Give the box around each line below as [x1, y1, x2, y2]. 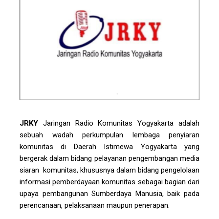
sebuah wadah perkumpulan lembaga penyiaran [20, 131, 199, 140]
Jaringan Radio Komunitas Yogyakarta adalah [38, 119, 199, 128]
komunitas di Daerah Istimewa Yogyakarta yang [20, 142, 199, 152]
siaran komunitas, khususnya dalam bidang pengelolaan [20, 166, 199, 175]
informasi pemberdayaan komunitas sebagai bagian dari [20, 177, 199, 187]
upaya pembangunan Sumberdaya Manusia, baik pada [20, 189, 199, 198]
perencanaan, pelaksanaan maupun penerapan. [20, 201, 170, 210]
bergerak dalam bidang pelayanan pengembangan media [20, 154, 199, 163]
